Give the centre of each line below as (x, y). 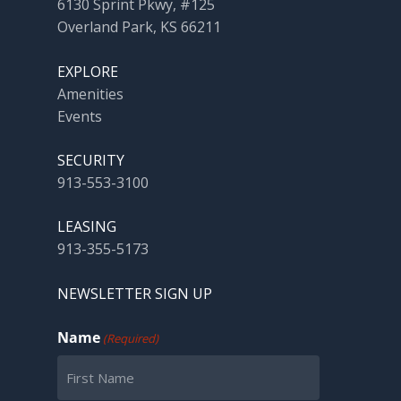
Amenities (91, 94)
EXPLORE (88, 72)
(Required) (131, 339)
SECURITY (91, 161)
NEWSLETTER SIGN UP (135, 294)
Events (80, 117)
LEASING (87, 227)
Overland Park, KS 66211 (140, 27)
